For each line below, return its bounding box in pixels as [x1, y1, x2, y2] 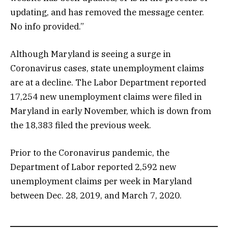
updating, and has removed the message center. [10, 6, 204, 18]
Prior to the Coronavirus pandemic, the [10, 147, 169, 159]
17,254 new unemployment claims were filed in [10, 91, 202, 102]
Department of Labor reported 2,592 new [10, 161, 176, 173]
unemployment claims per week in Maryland [10, 176, 192, 187]
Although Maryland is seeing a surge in [10, 48, 171, 60]
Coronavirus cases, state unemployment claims [10, 62, 204, 74]
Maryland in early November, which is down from [10, 105, 211, 117]
